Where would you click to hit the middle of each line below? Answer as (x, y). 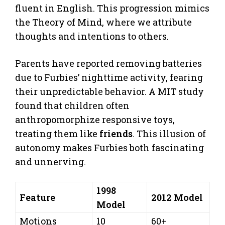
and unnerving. (50, 161)
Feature (37, 197)
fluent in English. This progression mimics (112, 8)
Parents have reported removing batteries (108, 63)
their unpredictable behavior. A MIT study (109, 91)
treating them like (57, 133)
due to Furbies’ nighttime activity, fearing (109, 77)
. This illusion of (169, 133)
